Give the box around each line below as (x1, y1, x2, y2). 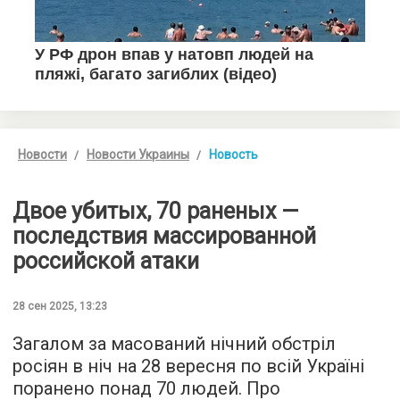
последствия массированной (12, 223, 316, 250)
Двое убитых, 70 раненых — (12, 198, 298, 225)
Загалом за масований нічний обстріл (12, 333, 336, 355)
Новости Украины (87, 147, 189, 162)
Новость (209, 147, 258, 162)
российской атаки (12, 248, 199, 275)
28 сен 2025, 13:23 (12, 300, 107, 313)
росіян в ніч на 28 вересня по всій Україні (12, 355, 364, 378)
